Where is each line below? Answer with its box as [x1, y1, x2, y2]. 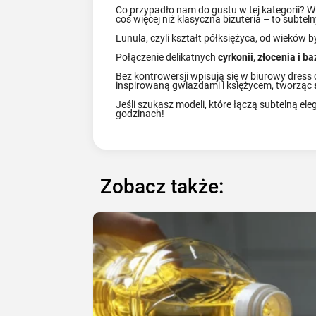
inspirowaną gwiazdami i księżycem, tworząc [116, 79, 315, 91]
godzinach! [116, 107, 165, 119]
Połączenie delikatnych [116, 51, 219, 63]
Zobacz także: [100, 175, 224, 199]
